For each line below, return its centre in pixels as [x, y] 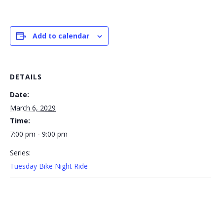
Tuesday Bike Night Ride [49, 166]
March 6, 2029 [33, 108]
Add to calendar [61, 36]
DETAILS [26, 77]
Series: [20, 153]
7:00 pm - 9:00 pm [39, 134]
